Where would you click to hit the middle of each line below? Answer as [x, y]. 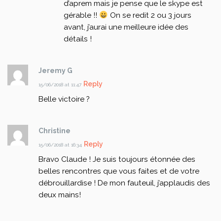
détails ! [78, 39]
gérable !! [82, 16]
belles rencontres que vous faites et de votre [119, 171]
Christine [54, 131]
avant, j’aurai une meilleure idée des [126, 27]
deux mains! [59, 195]
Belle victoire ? [64, 99]
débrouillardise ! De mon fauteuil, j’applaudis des [124, 183]
